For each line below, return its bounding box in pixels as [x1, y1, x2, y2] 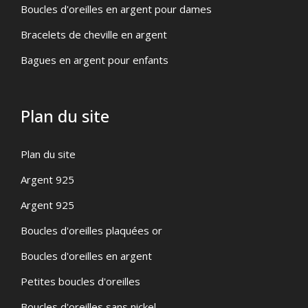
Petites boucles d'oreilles [21, 274, 140, 288]
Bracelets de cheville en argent [21, 27, 167, 41]
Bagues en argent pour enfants [21, 52, 168, 67]
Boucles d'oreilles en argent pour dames [21, 1, 212, 16]
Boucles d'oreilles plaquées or [21, 223, 162, 237]
